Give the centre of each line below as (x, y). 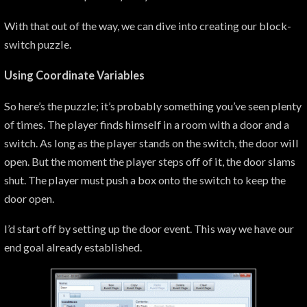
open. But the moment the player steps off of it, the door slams (150, 161)
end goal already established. (73, 247)
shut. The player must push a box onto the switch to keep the (145, 180)
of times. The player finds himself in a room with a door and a (147, 124)
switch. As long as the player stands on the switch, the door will (151, 143)
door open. (29, 198)
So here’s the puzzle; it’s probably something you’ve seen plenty (153, 106)
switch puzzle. (38, 45)
